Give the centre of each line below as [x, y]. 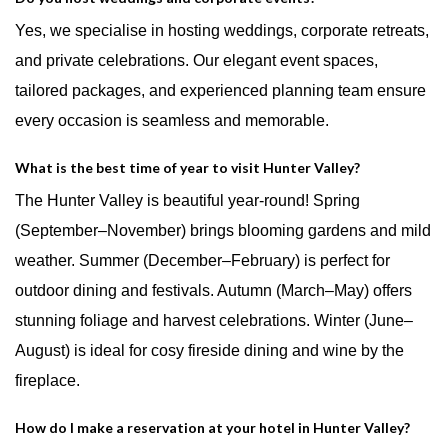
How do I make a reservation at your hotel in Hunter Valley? [212, 427]
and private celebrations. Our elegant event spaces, [196, 60]
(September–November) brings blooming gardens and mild [223, 230]
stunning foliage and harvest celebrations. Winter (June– [214, 320]
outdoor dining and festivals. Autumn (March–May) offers [213, 290]
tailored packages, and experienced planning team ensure [220, 90]
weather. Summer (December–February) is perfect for [202, 260]
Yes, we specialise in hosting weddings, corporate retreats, [222, 30]
